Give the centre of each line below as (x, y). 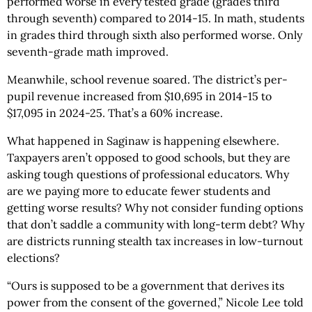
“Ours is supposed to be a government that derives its (146, 286)
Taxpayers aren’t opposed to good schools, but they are (149, 158)
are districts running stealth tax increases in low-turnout (155, 241)
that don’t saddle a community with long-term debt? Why (156, 225)
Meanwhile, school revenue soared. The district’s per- (147, 80)
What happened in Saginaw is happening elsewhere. (143, 141)
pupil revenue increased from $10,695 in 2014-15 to (139, 96)
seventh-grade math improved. (88, 52)
